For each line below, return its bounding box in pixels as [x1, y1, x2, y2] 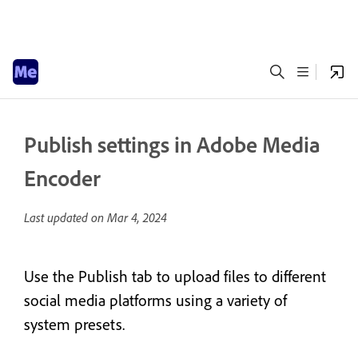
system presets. [24, 314, 125, 334]
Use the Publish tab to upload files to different [24, 266, 326, 286]
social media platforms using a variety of [24, 290, 287, 310]
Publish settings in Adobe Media [24, 130, 320, 158]
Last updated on [24, 209, 107, 225]
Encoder [24, 164, 101, 192]
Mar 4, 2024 [107, 209, 167, 225]
